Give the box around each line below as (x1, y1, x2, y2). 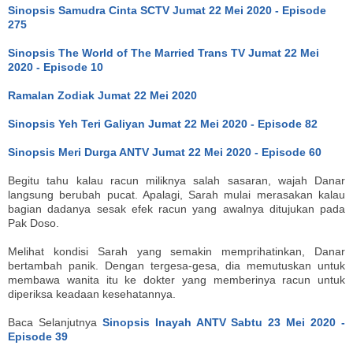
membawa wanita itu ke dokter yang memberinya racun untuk (8, 273, 345, 286)
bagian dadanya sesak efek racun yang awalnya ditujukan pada (8, 202, 345, 215)
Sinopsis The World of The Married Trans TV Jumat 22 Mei (8, 46, 322, 59)
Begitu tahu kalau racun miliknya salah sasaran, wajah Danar (8, 173, 345, 187)
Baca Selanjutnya (8, 315, 102, 329)
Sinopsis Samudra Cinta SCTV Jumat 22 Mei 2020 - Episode (8, 3, 326, 17)
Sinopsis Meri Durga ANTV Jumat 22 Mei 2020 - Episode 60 (8, 145, 321, 158)
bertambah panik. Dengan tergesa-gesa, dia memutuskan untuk (8, 258, 345, 272)
